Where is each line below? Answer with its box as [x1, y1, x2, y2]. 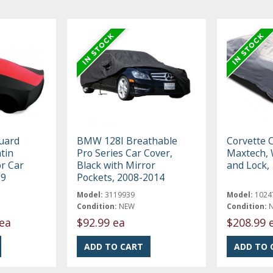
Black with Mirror [77, 158, 156, 172]
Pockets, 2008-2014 [77, 170, 165, 184]
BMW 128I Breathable [77, 133, 178, 147]
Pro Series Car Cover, [77, 146, 173, 160]
